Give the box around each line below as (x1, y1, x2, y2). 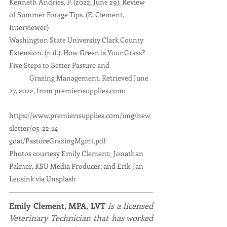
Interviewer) (9, 22, 49, 32)
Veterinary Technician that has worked (9, 212, 153, 223)
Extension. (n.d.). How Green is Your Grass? (9, 47, 146, 57)
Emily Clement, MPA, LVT (9, 200, 105, 211)
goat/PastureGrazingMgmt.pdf (9, 135, 106, 145)
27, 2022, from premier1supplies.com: (9, 85, 127, 95)
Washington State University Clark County (9, 34, 145, 45)
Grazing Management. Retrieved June (29, 72, 150, 83)
